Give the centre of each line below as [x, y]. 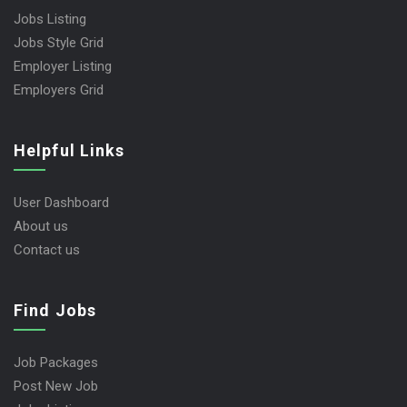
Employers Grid [59, 89]
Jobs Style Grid [59, 42]
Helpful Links [69, 150]
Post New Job [56, 386]
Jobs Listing [50, 19]
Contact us [47, 249]
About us [41, 226]
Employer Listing [63, 66]
